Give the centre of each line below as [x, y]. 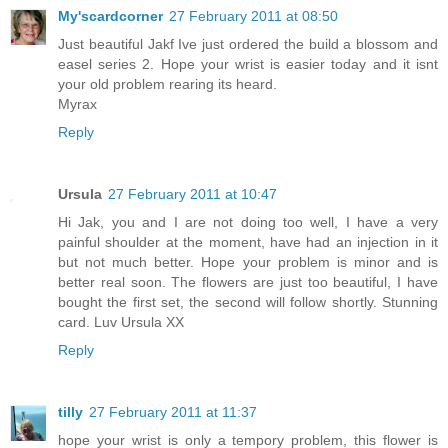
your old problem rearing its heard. [167, 83]
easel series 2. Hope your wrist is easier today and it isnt [248, 63]
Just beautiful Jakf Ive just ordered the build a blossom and [248, 43]
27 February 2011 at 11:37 [173, 411]
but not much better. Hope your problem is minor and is [248, 261]
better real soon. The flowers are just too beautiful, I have [248, 281]
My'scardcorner [110, 15]
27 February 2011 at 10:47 [192, 193]
